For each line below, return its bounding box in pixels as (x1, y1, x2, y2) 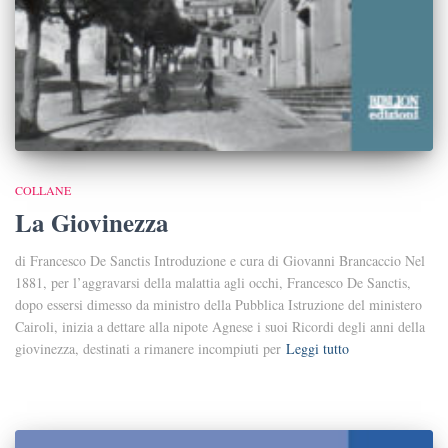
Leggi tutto (286, 339, 349, 359)
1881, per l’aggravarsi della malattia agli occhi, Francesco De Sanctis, (15, 273, 411, 293)
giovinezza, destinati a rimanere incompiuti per (15, 339, 281, 359)
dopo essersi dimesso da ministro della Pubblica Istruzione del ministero (15, 295, 422, 315)
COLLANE (15, 182, 71, 199)
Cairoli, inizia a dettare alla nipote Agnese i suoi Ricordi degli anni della (15, 317, 425, 337)
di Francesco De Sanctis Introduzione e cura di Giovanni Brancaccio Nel (15, 251, 425, 271)
